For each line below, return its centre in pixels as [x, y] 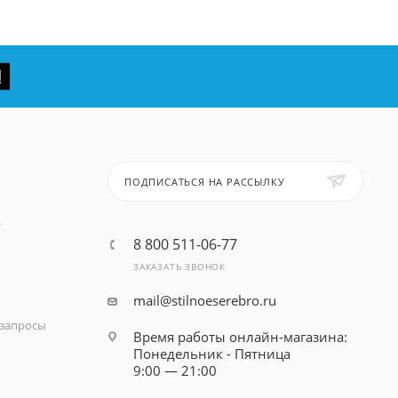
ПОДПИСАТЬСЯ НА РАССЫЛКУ [204, 182]
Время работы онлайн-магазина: [240, 337]
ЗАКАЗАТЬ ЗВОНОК [179, 267]
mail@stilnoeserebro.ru [204, 300]
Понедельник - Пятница [211, 354]
